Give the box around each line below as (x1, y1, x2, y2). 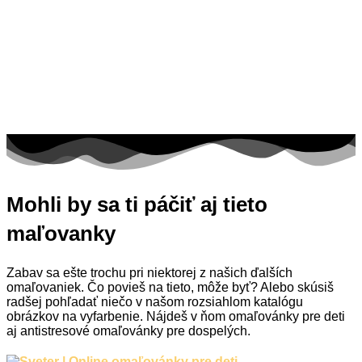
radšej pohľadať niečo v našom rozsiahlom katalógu (6, 294, 303, 309)
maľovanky (6, 221, 116, 246)
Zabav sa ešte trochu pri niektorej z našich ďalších (6, 265, 293, 280)
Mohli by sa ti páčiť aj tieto (6, 192, 267, 217)
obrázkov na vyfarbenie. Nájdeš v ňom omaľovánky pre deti (6, 309, 345, 323)
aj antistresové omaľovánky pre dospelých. (6, 323, 250, 338)
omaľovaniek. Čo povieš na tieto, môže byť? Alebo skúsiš (6, 280, 334, 294)
